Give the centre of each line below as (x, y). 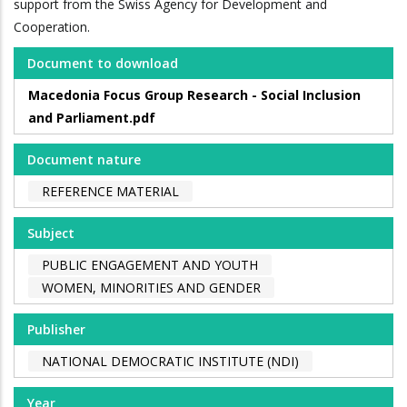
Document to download (103, 64)
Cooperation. (52, 27)
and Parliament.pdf (92, 118)
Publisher (56, 330)
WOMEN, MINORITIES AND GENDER (151, 288)
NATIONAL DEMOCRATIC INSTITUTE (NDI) (170, 362)
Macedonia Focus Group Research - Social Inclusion (194, 95)
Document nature (84, 160)
